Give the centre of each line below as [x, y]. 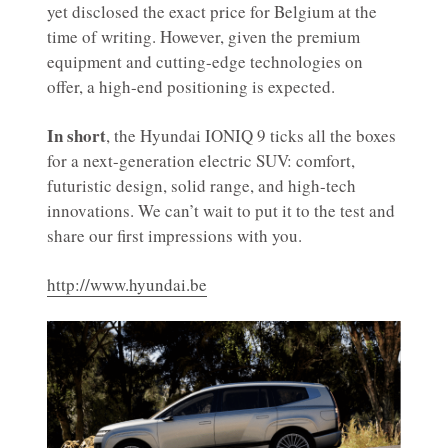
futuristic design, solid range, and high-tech [201, 186]
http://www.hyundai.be [127, 285]
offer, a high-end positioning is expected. [191, 87]
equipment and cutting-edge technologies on [205, 62]
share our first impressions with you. [174, 236]
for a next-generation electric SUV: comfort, [201, 161]
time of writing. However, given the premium [203, 37]
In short [76, 136]
